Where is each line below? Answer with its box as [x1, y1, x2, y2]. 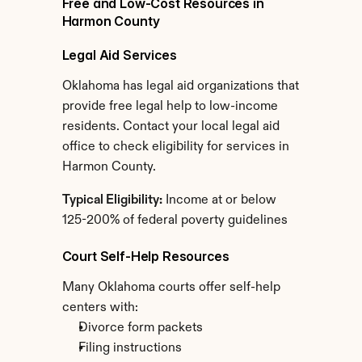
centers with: [61, 301, 138, 314]
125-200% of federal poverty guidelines [61, 214, 288, 227]
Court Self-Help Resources [61, 248, 229, 264]
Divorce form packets [78, 322, 203, 335]
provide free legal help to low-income [61, 100, 278, 113]
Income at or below [162, 194, 276, 207]
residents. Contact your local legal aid [61, 120, 280, 133]
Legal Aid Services [61, 47, 177, 63]
